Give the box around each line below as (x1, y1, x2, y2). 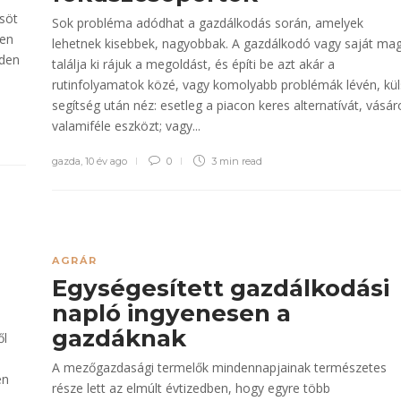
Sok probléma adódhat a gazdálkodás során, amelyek (52, 14, 363, 31)
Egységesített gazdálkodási (52, 274, 389, 303)
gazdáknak (52, 324, 192, 353)
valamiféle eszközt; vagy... (52, 117, 200, 134)
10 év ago (85, 155, 127, 167)
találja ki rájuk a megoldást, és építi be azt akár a (52, 55, 335, 73)
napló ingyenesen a (52, 299, 291, 328)
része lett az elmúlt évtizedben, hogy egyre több (52, 380, 330, 397)
